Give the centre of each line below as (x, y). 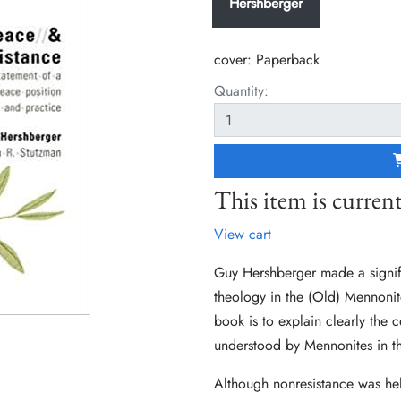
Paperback (288, 60)
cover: (235, 60)
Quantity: (241, 91)
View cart (243, 235)
